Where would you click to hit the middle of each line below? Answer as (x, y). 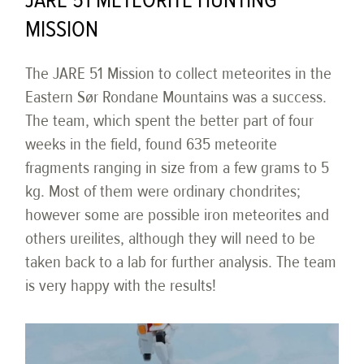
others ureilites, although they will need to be (171, 238)
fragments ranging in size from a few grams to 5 (178, 167)
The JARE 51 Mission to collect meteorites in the (179, 73)
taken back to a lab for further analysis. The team (181, 262)
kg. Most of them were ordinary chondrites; (163, 191)
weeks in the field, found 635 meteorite (152, 144)
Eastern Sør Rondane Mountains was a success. (176, 97)
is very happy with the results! (121, 285)
